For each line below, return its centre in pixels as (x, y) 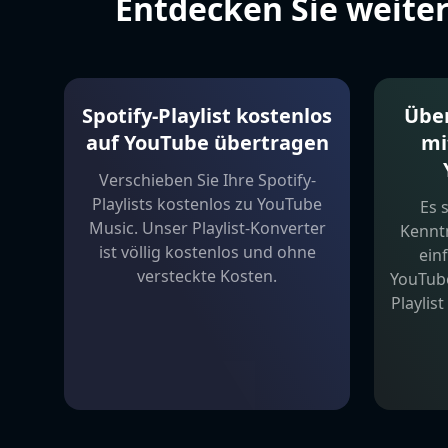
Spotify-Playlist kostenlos (207, 115)
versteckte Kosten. (207, 275)
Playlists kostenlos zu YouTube (207, 203)
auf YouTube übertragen (207, 142)
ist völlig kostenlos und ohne (207, 251)
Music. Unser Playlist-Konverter (207, 227)
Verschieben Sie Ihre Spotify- (207, 179)
